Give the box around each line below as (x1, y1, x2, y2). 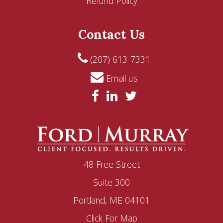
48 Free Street (83, 158, 140, 170)
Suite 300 (93, 176, 130, 188)
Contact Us (78, 26, 145, 42)
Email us (103, 72, 138, 84)
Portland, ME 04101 (73, 194, 150, 206)
